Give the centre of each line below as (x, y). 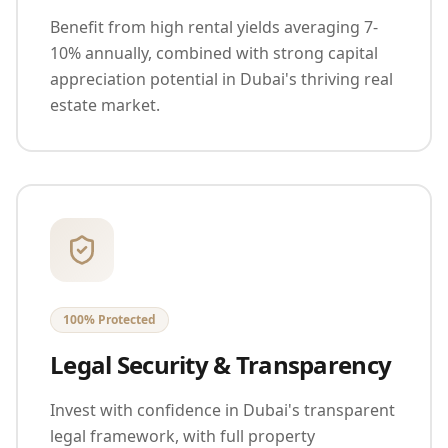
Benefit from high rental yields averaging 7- (214, 26)
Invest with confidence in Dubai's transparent (222, 409)
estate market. (105, 104)
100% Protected (109, 319)
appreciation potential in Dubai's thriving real (221, 78)
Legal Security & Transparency (221, 364)
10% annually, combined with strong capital (214, 52)
